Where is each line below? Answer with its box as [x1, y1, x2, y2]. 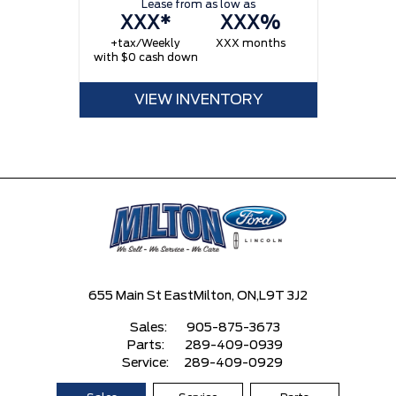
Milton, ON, [194, 290, 259, 302]
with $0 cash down [93, 52, 198, 64]
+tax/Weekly [110, 38, 181, 49]
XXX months [215, 38, 286, 49]
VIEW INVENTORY [133, 93, 263, 108]
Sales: [129, 322, 170, 334]
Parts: [127, 339, 167, 352]
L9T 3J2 [259, 290, 308, 302]
